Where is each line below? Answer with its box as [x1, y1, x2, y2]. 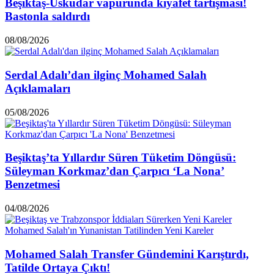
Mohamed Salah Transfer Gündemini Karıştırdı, [5, 247, 249, 261]
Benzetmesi [5, 178, 60, 191]
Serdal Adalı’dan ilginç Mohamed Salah [5, 68, 207, 81]
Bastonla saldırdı [5, 10, 90, 23]
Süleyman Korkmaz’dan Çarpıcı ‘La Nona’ [5, 165, 224, 178]
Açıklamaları [5, 81, 70, 95]
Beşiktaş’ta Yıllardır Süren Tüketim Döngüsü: [5, 151, 236, 165]
